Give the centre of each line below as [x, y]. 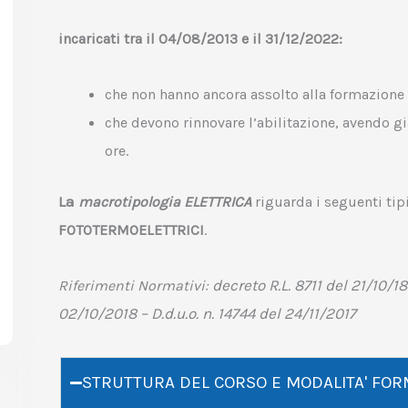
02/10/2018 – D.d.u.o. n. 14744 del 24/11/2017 [207, 313]
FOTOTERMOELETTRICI [131, 230]
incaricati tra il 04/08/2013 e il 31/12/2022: [200, 39]
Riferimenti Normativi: [135, 286]
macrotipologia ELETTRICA [164, 202]
